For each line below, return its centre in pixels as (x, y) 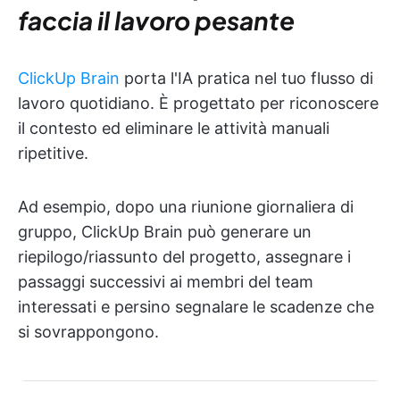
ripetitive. (53, 153)
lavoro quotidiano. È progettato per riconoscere (198, 103)
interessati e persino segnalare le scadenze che (196, 307)
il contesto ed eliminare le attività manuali (174, 128)
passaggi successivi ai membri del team (166, 282)
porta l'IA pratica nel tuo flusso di (246, 78)
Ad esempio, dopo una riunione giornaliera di (186, 207)
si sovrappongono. (88, 332)
